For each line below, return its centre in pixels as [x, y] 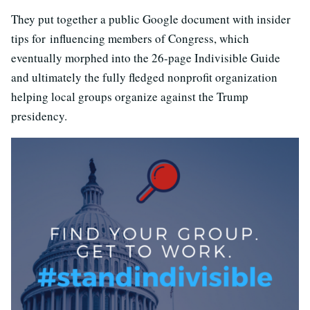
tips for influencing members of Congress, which [130, 38]
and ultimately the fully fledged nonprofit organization [144, 77]
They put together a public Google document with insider [151, 19]
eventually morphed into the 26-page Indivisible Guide [146, 58]
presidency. [39, 116]
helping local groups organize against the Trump [130, 97]
